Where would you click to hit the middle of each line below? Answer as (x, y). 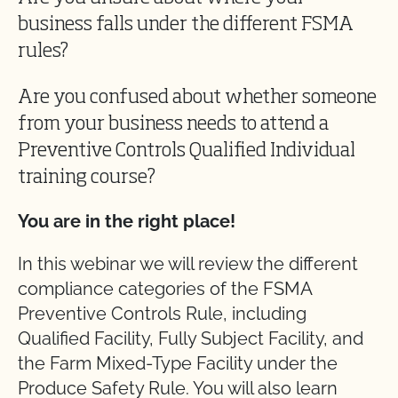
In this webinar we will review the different (188, 263)
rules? (43, 51)
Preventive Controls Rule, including (162, 313)
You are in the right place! (127, 221)
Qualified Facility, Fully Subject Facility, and (191, 338)
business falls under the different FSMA (186, 24)
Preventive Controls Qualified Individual (187, 151)
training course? (87, 177)
